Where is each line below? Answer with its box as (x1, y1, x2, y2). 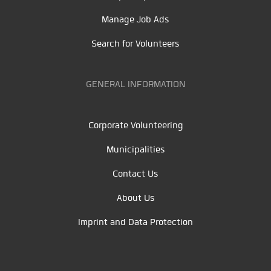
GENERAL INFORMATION (85, 78, 186, 90)
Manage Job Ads (102, 13, 169, 25)
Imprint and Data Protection (78, 216, 193, 227)
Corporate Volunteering (88, 119, 183, 131)
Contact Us (113, 168, 158, 179)
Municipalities (106, 143, 165, 155)
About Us (116, 192, 155, 203)
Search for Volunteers (91, 38, 180, 49)
